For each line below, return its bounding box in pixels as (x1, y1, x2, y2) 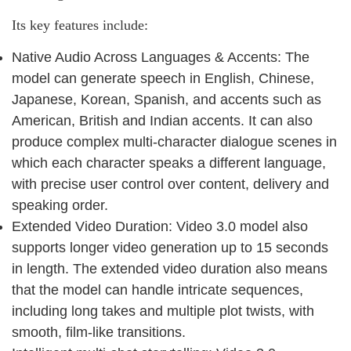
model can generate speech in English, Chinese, (12, 71, 314, 87)
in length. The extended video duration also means (12, 261, 327, 277)
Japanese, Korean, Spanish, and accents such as (12, 92, 321, 108)
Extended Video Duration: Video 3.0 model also (12, 219, 308, 235)
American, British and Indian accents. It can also (12, 113, 313, 129)
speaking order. (12, 197, 108, 214)
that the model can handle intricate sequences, (12, 282, 303, 299)
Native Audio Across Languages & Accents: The (12, 49, 309, 66)
